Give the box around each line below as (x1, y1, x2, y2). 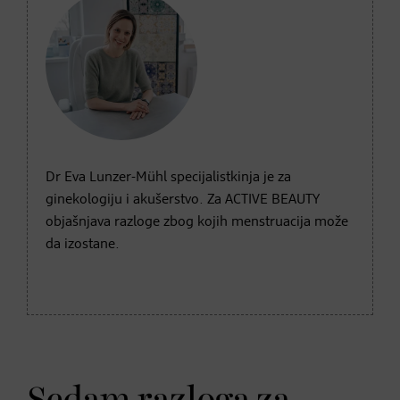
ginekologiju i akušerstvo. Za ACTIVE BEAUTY (46, 192, 320, 207)
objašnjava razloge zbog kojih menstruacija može (46, 214, 348, 229)
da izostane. (46, 237, 120, 252)
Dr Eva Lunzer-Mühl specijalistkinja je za (46, 170, 291, 185)
